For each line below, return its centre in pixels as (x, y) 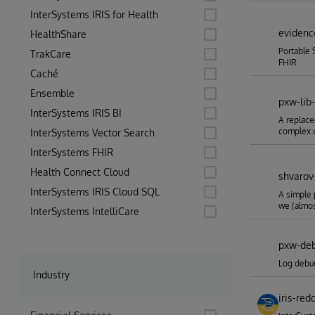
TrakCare (51, 54)
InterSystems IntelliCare (85, 211)
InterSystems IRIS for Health (94, 14)
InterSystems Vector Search (92, 133)
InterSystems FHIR (72, 152)
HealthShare (58, 34)
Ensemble (52, 93)
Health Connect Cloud (80, 172)
